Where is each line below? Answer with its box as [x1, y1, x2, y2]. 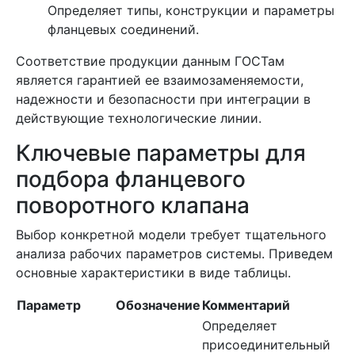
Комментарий [202, 297, 290, 313]
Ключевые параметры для [16, 139, 306, 166]
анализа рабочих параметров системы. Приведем [16, 246, 333, 261]
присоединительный [202, 337, 330, 353]
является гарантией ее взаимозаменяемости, [16, 72, 303, 88]
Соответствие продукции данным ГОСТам [16, 53, 284, 69]
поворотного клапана [16, 192, 250, 219]
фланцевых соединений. [48, 21, 199, 37]
